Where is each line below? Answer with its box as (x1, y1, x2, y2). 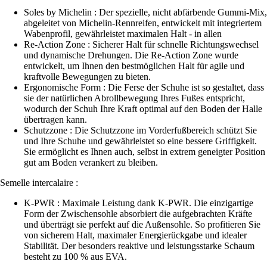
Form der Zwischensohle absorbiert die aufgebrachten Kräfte (24, 209, 252, 219)
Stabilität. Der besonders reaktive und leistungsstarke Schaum (24, 241, 254, 252)
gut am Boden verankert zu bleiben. (24, 157, 158, 168)
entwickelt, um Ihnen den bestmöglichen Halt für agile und (24, 61, 244, 72)
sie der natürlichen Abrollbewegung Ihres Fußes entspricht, (24, 93, 245, 104)
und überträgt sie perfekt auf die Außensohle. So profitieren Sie (24, 219, 260, 230)
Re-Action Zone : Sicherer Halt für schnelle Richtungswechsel (24, 39, 259, 50)
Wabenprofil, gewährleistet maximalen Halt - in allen (24, 29, 222, 39)
